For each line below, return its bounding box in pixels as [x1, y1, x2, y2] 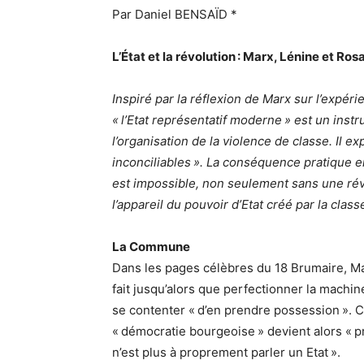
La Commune [112, 239, 190, 255]
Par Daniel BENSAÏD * [112, 6, 237, 23]
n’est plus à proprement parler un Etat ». [112, 344, 340, 361]
